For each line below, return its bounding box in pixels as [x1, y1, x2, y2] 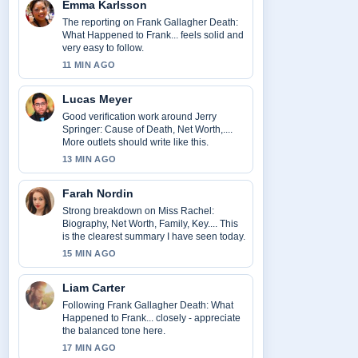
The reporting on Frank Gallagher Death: [62, 17, 238, 28]
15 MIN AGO [62, 249, 117, 258]
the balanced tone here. [62, 325, 165, 336]
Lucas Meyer [62, 93, 132, 105]
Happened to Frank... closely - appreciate [62, 312, 241, 324]
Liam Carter [62, 281, 125, 294]
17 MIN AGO [62, 343, 117, 352]
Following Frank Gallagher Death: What [62, 300, 233, 311]
